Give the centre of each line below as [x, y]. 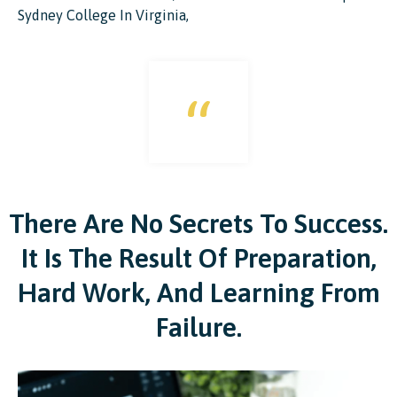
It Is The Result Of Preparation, [198, 258]
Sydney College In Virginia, [103, 16]
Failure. [198, 327]
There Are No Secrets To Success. [198, 224]
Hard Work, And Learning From [198, 293]
